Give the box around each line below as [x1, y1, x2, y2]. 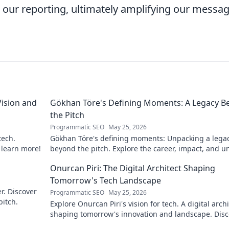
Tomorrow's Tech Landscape [50, 175, 161, 186]
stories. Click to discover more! [50, 154, 154, 164]
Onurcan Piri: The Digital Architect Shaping [50, 163, 215, 174]
